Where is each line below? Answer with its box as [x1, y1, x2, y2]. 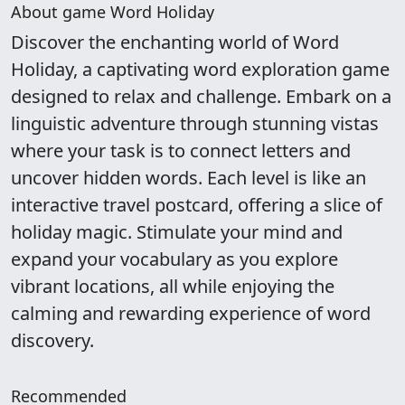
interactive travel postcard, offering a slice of [11, 193, 382, 217]
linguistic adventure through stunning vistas [11, 111, 379, 136]
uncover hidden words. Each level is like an [11, 165, 366, 190]
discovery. [11, 328, 94, 353]
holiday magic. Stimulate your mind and [11, 220, 343, 244]
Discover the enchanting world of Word [11, 30, 339, 54]
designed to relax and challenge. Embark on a [11, 84, 391, 108]
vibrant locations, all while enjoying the [11, 274, 334, 298]
